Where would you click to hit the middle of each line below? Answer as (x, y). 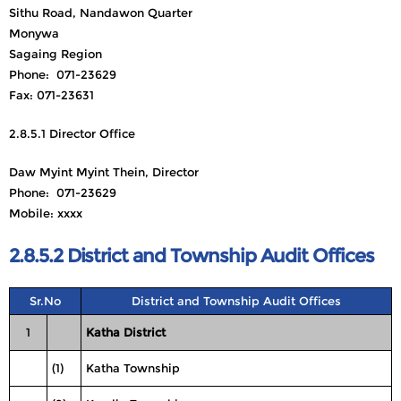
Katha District (126, 332)
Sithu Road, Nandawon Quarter (101, 13)
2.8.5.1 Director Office (72, 133)
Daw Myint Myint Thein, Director (104, 172)
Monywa (34, 33)
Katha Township (133, 368)
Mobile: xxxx (46, 213)
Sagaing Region (55, 54)
